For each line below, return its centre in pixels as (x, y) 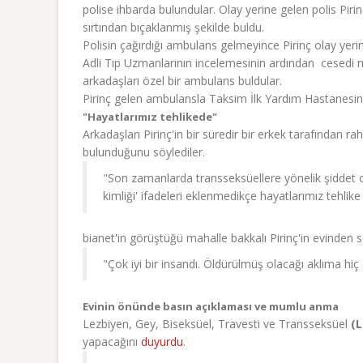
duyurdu (162, 342)
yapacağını (112, 342)
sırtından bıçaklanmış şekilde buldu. (173, 27)
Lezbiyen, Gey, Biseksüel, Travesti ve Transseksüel (217, 324)
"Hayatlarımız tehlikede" (150, 117)
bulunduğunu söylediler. (144, 152)
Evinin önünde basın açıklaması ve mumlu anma (211, 306)
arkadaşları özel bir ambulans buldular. (182, 81)
